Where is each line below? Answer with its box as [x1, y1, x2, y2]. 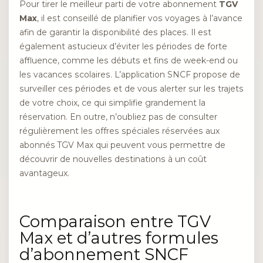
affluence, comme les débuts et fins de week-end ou [19, 55, 238, 66]
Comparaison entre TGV [19, 212, 211, 232]
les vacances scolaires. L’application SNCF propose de [19, 69, 240, 80]
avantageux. [19, 167, 69, 178]
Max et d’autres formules [19, 228, 218, 248]
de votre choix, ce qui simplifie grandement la [19, 97, 205, 108]
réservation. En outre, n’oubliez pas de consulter [19, 111, 217, 122]
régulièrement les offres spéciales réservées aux [19, 125, 220, 136]
